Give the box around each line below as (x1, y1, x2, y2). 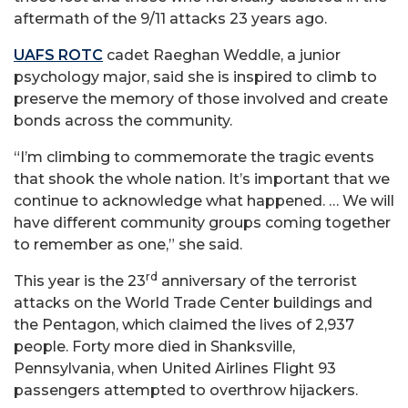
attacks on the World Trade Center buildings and (14, 293, 372, 311)
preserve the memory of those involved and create (14, 89, 388, 107)
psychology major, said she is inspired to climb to (14, 67, 377, 86)
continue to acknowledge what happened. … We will (14, 191, 394, 209)
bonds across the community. (14, 111, 232, 129)
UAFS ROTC (14, 46, 103, 64)
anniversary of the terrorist (158, 271, 357, 290)
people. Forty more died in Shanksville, (14, 337, 295, 355)
